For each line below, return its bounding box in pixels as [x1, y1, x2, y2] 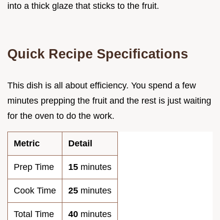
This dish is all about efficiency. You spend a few [7, 80, 196, 90]
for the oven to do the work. [7, 110, 114, 121]
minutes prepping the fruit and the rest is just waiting [7, 95, 211, 106]
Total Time [14, 209, 54, 219]
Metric [14, 138, 40, 148]
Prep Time [14, 162, 54, 172]
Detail [68, 138, 92, 148]
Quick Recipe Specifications [7, 46, 188, 61]
